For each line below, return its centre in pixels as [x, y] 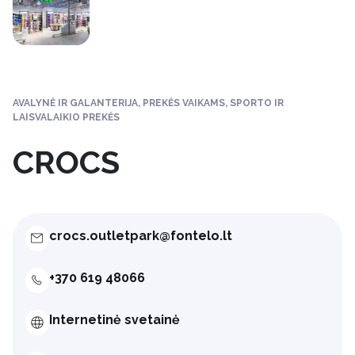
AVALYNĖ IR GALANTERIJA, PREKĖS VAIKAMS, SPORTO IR [148, 103]
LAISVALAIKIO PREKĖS [66, 117]
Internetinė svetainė [114, 319]
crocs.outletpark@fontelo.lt [140, 235]
